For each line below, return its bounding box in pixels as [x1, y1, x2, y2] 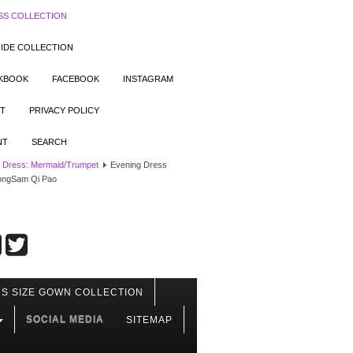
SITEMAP [126, 314, 173, 325]
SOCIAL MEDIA [26, 314, 104, 325]
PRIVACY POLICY [29, 106, 99, 115]
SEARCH [32, 137, 67, 147]
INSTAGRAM [123, 74, 173, 84]
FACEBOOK [52, 74, 99, 84]
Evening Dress [110, 160, 167, 169]
